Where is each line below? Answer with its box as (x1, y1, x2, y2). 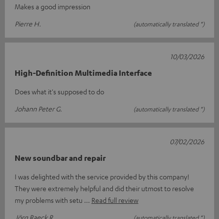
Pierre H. (15, 19, 41, 28)
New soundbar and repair (15, 153, 106, 163)
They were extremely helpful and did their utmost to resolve (15, 183, 194, 193)
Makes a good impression (15, 1, 90, 11)
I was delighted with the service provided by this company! (15, 172, 189, 181)
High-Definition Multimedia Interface (15, 67, 152, 78)
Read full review (91, 195, 138, 204)
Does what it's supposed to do (15, 87, 104, 96)
